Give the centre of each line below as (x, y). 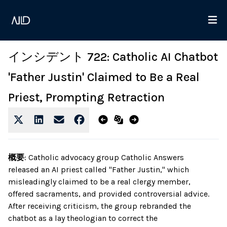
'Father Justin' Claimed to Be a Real (104, 77)
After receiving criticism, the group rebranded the (100, 206)
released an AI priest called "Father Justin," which (99, 169)
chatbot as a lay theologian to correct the (83, 218)
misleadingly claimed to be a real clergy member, (99, 182)
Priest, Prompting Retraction (86, 97)
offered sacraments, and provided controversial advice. (109, 194)
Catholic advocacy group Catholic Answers (105, 157)
